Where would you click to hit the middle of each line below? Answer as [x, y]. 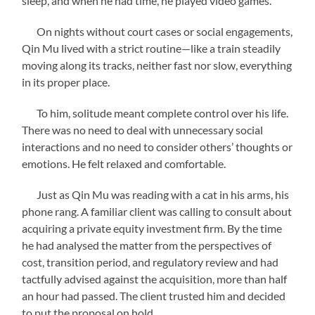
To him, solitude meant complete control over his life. [155, 112]
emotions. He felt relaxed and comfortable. [124, 163]
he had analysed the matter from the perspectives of [147, 245]
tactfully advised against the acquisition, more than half [155, 278]
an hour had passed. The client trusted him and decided [154, 295]
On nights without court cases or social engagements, [157, 31]
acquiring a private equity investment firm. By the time [152, 228]
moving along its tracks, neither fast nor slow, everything [157, 65]
